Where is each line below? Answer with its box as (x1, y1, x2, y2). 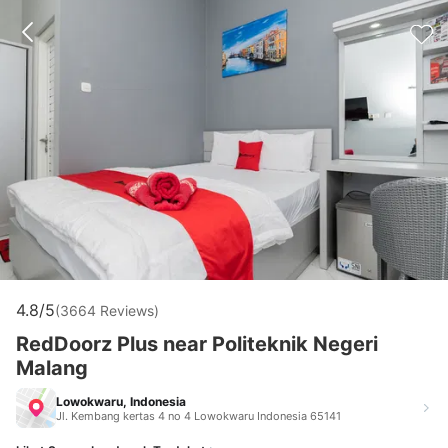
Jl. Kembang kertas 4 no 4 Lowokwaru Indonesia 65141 (56, 408, 341, 423)
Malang (16, 356, 88, 380)
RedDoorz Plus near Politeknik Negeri (16, 332, 378, 356)
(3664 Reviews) (55, 301, 159, 319)
